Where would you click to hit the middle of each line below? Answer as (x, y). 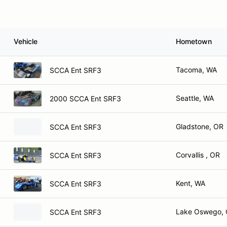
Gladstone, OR (200, 126)
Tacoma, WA (196, 70)
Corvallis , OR (198, 155)
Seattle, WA (195, 98)
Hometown (194, 41)
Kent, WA (191, 183)
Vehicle (26, 41)
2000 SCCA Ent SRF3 (85, 98)
